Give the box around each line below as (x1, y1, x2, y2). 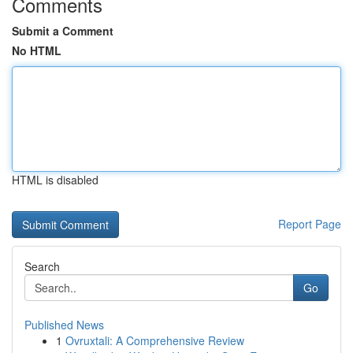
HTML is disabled (12, 172, 98, 188)
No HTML (12, 43, 61, 58)
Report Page (278, 216, 341, 232)
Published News (24, 317, 104, 333)
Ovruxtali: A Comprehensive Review (65, 333, 244, 348)
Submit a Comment (12, 23, 113, 39)
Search (24, 258, 60, 274)
